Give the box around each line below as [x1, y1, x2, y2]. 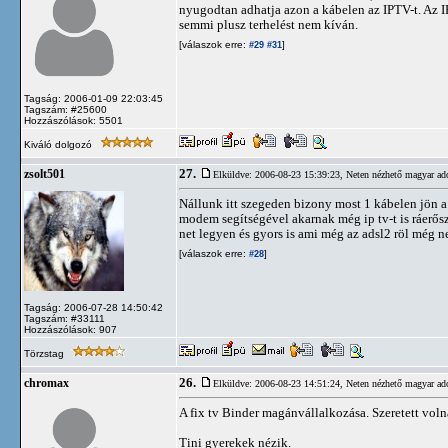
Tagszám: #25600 [24, 104, 107, 115]
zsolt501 [24, 168, 65, 180]
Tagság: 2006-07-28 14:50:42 [24, 302, 163, 313]
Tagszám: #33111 [24, 313, 105, 324]
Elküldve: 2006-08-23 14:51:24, [213, 378, 346, 389]
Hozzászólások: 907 [24, 324, 117, 335]
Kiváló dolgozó [24, 139, 95, 150]
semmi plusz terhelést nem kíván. [179, 17, 358, 32]
